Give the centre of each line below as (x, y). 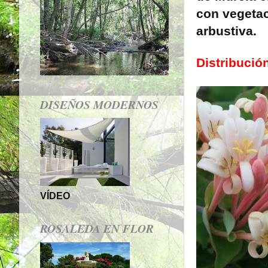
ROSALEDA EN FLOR (97, 229)
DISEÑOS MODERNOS (99, 104)
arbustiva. (226, 31)
